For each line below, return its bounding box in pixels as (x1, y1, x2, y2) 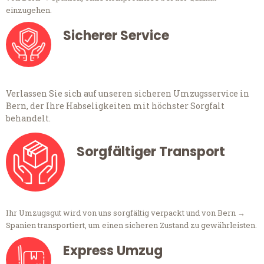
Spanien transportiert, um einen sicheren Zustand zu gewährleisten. (6, 220, 257, 231)
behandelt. (6, 113, 51, 124)
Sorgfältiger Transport (77, 143, 225, 161)
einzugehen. (6, 5, 52, 16)
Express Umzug (63, 242, 163, 260)
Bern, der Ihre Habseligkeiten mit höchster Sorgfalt (6, 100, 225, 112)
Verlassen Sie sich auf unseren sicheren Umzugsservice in (6, 88, 249, 100)
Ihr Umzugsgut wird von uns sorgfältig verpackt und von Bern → (6, 207, 245, 219)
